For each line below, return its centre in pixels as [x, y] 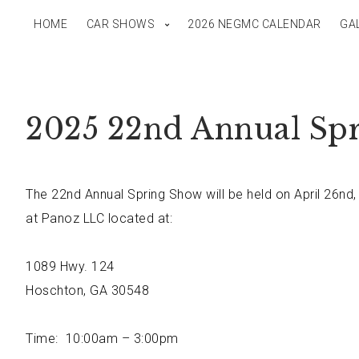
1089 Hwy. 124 [70, 266]
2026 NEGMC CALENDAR [254, 24]
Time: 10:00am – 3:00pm [102, 339]
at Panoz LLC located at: [99, 218]
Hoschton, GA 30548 [87, 290]
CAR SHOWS [120, 24]
